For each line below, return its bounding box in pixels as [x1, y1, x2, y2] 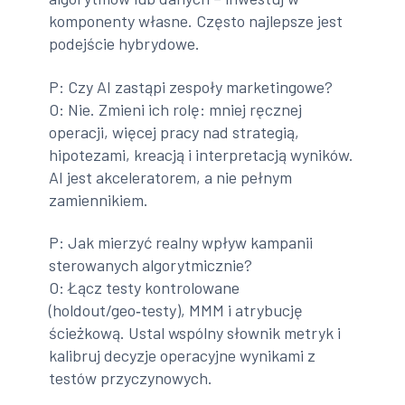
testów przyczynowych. [49, 368, 213, 389]
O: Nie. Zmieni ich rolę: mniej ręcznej [49, 99, 303, 119]
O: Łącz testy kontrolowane [49, 278, 240, 298]
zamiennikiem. [49, 189, 149, 210]
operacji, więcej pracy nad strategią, [49, 121, 300, 142]
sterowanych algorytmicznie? [49, 255, 253, 276]
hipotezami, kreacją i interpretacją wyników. [49, 144, 354, 165]
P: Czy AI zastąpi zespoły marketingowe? [49, 76, 334, 97]
